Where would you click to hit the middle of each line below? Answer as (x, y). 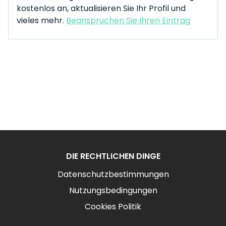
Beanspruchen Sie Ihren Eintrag (128, 20)
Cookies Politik (113, 207)
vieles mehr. (41, 20)
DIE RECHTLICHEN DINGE (113, 156)
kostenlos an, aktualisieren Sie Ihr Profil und (101, 8)
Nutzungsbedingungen (113, 190)
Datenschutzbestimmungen (113, 174)
